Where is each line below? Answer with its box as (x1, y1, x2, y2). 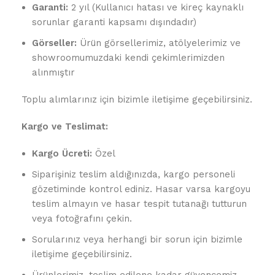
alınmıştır (32, 67, 75, 78)
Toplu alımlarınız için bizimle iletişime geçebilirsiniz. (21, 94, 252, 105)
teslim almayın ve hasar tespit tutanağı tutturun (32, 198, 247, 209)
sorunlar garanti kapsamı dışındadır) (32, 17, 196, 28)
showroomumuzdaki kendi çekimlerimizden (32, 52, 225, 63)
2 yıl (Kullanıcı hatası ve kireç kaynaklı (68, 2, 244, 13)
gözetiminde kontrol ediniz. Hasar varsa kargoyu (32, 184, 250, 195)
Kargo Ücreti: (32, 148, 92, 159)
